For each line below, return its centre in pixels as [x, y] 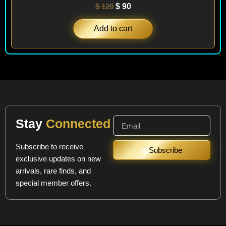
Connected [76, 124]
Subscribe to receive [49, 146]
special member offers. [53, 183]
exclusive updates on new [58, 158]
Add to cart [113, 28]
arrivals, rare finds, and [53, 171]
